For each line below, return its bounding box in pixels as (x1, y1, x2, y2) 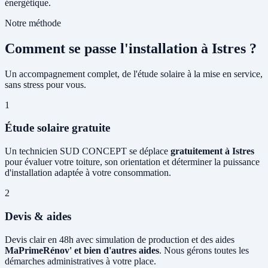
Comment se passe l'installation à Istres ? (5, 40, 257, 56)
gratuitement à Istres (170, 146, 254, 157)
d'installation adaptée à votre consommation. (5, 167, 171, 178)
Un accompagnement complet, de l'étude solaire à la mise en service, (5, 68, 263, 79)
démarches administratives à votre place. (5, 255, 156, 266)
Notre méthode (5, 17, 61, 28)
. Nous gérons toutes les (159, 245, 249, 255)
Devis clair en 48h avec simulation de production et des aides (5, 234, 234, 245)
